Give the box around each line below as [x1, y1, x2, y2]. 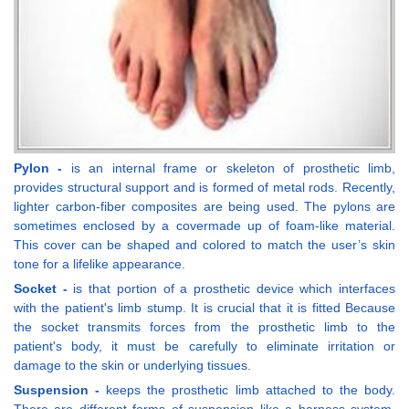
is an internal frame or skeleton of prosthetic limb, [70, 160, 396, 175]
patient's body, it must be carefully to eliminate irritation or [14, 338, 395, 353]
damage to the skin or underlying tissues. [14, 357, 251, 372]
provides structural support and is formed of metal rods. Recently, [14, 179, 395, 194]
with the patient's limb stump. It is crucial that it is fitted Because [14, 299, 395, 315]
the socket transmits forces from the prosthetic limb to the [14, 319, 395, 334]
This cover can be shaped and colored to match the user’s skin [14, 236, 395, 252]
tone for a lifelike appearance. [14, 256, 185, 271]
